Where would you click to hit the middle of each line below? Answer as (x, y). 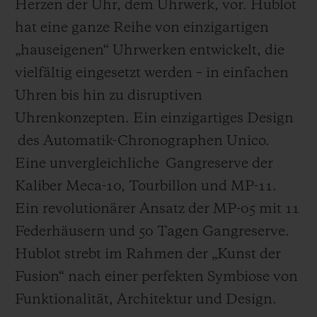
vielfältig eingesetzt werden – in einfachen (152, 73)
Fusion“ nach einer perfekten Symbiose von (156, 277)
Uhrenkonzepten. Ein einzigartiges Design (154, 119)
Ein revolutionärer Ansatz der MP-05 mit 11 (157, 209)
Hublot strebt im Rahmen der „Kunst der (148, 254)
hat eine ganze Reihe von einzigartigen (142, 28)
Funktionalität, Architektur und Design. (146, 300)
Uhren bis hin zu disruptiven (109, 96)
